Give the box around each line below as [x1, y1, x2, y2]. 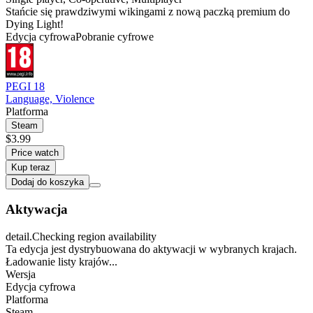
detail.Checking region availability [6, 231, 156, 243]
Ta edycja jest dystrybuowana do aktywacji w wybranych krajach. [6, 243, 297, 256]
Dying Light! [6, 17, 64, 30]
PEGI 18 [6, 80, 45, 92]
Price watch [11, 147, 59, 158]
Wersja [6, 268, 36, 281]
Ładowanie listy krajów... [6, 256, 117, 268]
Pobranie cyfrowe [75, 30, 154, 43]
